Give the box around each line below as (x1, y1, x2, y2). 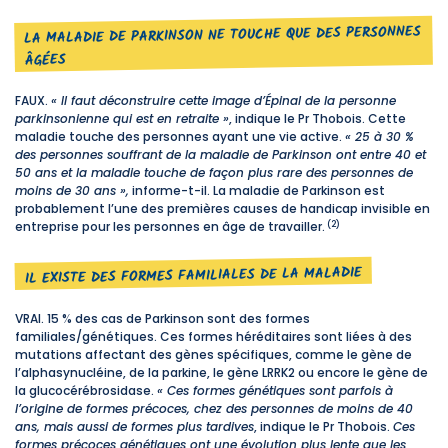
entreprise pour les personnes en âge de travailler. (15, 218, 325, 236)
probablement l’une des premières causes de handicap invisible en (15, 200, 430, 218)
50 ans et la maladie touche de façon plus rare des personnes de (15, 164, 413, 182)
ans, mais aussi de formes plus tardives (15, 418, 254, 436)
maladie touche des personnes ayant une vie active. (15, 128, 345, 146)
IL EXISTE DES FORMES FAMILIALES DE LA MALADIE (24, 261, 362, 290)
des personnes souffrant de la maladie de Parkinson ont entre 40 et (15, 146, 426, 164)
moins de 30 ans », (15, 182, 129, 200)
